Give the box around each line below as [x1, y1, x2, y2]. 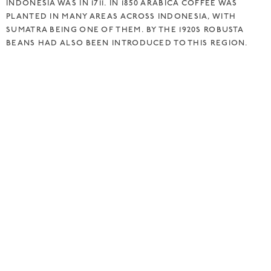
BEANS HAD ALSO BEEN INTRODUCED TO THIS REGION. [6, 38, 248, 48]
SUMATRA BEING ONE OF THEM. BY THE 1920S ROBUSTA [6, 24, 244, 34]
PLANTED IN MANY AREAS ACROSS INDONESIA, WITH [6, 11, 237, 21]
